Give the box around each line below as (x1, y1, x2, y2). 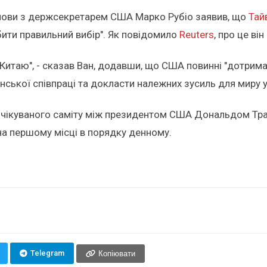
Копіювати (98, 249, 135, 258)
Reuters (179, 28, 214, 41)
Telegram (30, 249, 64, 258)
